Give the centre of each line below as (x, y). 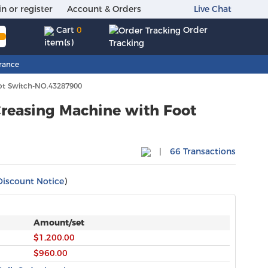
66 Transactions (203, 151)
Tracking (127, 43)
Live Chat (213, 9)
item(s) (59, 43)
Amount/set (59, 222)
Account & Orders (104, 9)
